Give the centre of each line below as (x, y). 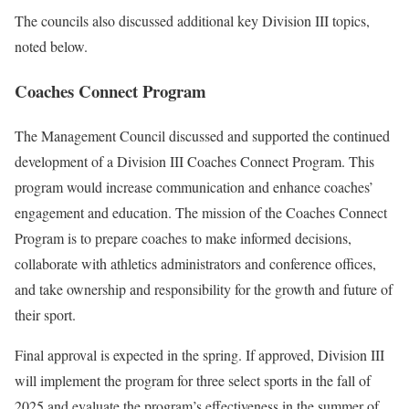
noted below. (51, 47)
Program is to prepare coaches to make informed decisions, (183, 237)
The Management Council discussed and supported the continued (202, 135)
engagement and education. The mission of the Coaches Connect (201, 212)
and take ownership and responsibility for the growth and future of (204, 288)
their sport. (45, 314)
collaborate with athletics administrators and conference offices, (195, 263)
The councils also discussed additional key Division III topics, (192, 21)
